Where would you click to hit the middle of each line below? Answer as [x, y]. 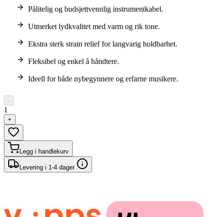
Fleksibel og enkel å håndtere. [74, 61]
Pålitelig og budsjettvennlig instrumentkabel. [96, 9]
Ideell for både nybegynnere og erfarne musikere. [103, 78]
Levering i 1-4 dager [48, 167]
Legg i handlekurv [44, 151]
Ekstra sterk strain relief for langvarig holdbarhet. [103, 44]
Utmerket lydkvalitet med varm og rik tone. [94, 26]
